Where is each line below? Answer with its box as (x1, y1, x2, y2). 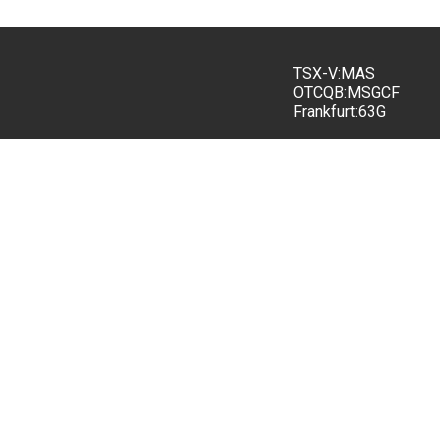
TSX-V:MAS (293, 64, 375, 83)
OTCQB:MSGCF (293, 83, 400, 102)
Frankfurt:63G (293, 102, 386, 121)
